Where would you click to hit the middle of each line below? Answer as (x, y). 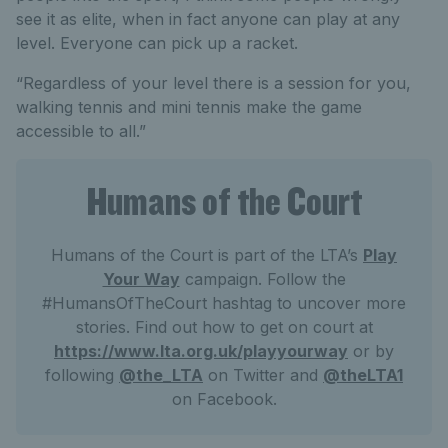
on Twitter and (263, 375)
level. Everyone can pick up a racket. (157, 43)
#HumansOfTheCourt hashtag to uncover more (224, 303)
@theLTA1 (363, 375)
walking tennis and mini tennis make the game (189, 107)
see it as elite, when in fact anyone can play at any (208, 19)
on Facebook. (224, 399)
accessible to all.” (81, 131)
